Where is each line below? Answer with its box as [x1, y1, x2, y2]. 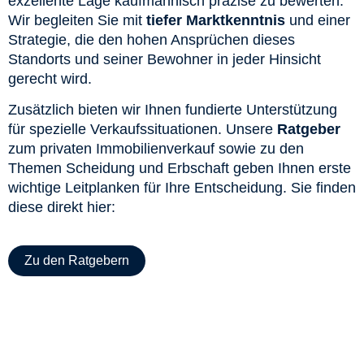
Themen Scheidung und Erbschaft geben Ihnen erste [8, 159, 351, 176]
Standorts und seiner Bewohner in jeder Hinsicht [8, 51, 321, 68]
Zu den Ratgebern [24, 253, 129, 267]
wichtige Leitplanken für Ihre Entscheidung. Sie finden [8, 179, 356, 196]
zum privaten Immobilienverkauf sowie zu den [8, 140, 304, 157]
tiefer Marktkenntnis [146, 12, 285, 29]
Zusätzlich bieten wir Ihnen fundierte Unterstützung [8, 101, 337, 118]
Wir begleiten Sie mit [8, 12, 146, 29]
